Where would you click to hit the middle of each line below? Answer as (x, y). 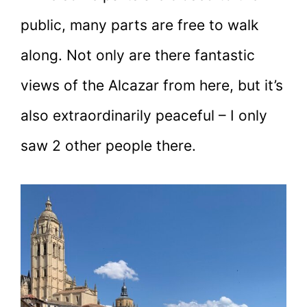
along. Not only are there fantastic (138, 56)
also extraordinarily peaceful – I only (144, 116)
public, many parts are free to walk (139, 25)
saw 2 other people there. (110, 146)
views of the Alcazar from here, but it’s (152, 86)
